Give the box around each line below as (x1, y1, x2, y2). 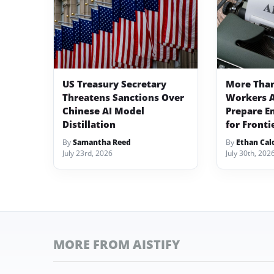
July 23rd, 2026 (62, 147, 113, 158)
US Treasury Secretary (62, 77, 166, 90)
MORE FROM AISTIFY (53, 235, 180, 253)
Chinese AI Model (62, 104, 144, 117)
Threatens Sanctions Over (62, 91, 184, 103)
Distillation (62, 117, 116, 130)
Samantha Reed (73, 136, 131, 147)
